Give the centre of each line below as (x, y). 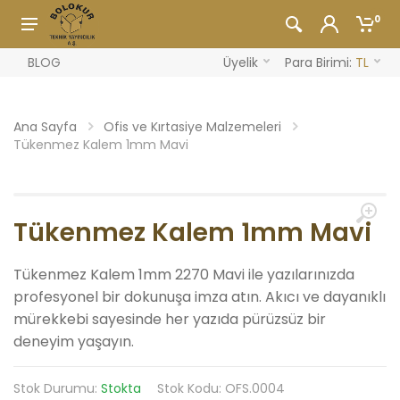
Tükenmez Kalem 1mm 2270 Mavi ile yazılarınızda (184, 275)
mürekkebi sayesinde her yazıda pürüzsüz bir (170, 319)
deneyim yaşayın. (75, 342)
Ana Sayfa (45, 127)
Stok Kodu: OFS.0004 (221, 388)
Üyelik (241, 62)
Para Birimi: (320, 62)
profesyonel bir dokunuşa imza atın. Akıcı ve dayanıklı (200, 297)
